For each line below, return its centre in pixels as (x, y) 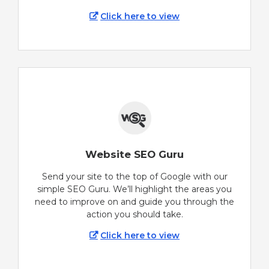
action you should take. (134, 215)
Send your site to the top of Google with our (134, 177)
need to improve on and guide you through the (134, 202)
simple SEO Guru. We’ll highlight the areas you (134, 189)
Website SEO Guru (134, 154)
